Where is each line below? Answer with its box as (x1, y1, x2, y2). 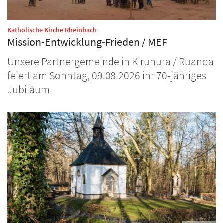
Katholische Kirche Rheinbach (7, 25, 97, 34)
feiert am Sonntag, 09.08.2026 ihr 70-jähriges (7, 69, 206, 82)
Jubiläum (7, 83, 50, 96)
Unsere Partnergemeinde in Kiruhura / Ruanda (7, 55, 214, 68)
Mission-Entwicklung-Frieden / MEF (7, 35, 167, 49)
